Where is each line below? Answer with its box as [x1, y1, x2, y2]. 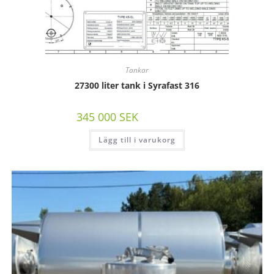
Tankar [125, 65, 149, 76]
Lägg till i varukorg [98, 135, 176, 146]
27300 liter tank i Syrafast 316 [75, 80, 199, 92]
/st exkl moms [141, 112, 198, 124]
